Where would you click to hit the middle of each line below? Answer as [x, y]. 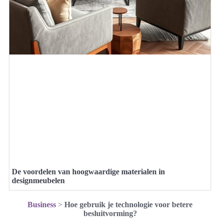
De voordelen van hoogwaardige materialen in [88, 172]
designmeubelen [38, 181]
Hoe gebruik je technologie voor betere [128, 205]
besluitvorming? [110, 214]
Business [42, 205]
